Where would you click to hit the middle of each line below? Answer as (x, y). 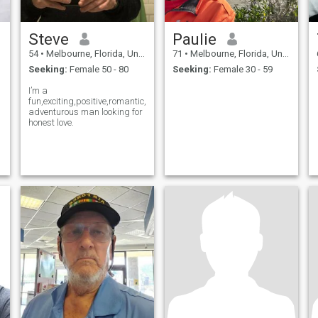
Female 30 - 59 (242, 70)
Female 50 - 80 (98, 70)
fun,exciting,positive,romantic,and (95, 102)
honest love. (51, 123)
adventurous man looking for (85, 112)
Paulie (194, 39)
